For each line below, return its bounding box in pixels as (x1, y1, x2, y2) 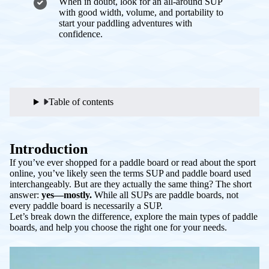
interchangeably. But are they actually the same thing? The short (10, 178, 252, 189)
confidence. (59, 28, 103, 39)
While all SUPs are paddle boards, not (92, 189, 238, 200)
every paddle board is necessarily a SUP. (10, 200, 163, 211)
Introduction (10, 141, 88, 157)
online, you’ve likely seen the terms (10, 168, 146, 178)
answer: (10, 189, 41, 200)
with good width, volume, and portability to (59, 7, 223, 17)
